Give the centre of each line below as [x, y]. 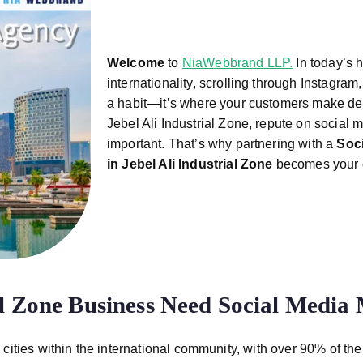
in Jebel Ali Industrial [172, 164]
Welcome [136, 63]
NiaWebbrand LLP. [237, 63]
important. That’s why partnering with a [222, 144]
